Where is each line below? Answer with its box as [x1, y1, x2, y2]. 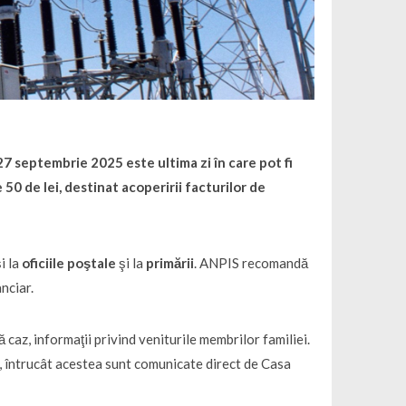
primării [146, 255, 195, 272]
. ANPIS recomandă [194, 255, 309, 272]
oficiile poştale [22, 255, 117, 272]
